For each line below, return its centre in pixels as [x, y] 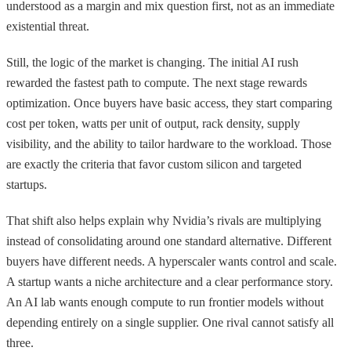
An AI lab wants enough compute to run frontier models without [165, 302]
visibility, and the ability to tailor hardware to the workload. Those [169, 143]
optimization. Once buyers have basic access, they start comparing [169, 103]
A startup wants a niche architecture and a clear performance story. [170, 281]
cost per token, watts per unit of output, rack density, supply [153, 123]
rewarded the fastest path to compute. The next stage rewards [157, 82]
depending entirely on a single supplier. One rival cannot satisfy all [170, 322]
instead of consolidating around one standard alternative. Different [169, 241]
